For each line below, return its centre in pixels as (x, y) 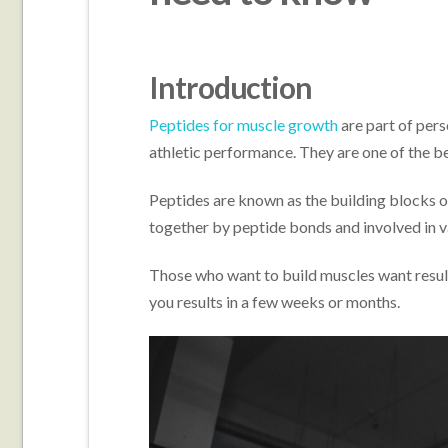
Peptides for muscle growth (243, 125)
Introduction (230, 87)
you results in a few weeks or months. (274, 302)
